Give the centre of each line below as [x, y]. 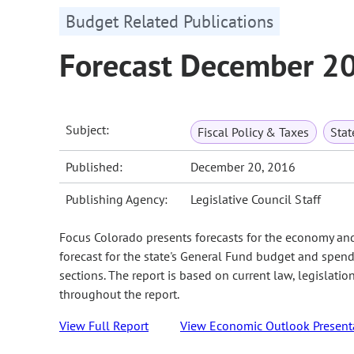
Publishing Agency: [117, 200]
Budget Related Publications [169, 22]
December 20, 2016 [243, 167]
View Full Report [104, 326]
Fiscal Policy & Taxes [254, 132]
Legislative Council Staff [256, 200]
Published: [94, 167]
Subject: [88, 130]
